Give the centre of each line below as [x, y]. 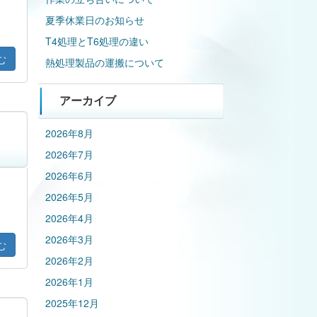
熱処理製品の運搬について [104, 62]
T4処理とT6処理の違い [97, 41]
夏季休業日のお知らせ [94, 20]
